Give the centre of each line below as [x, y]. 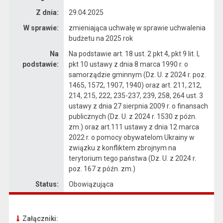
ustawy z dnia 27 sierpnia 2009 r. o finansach [138, 106]
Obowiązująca [91, 184]
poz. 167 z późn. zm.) [102, 168]
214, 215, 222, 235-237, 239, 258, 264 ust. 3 [136, 95]
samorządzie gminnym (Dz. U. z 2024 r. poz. [137, 74]
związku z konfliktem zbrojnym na [122, 148]
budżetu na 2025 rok [101, 38]
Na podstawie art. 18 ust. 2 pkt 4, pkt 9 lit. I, [134, 54]
